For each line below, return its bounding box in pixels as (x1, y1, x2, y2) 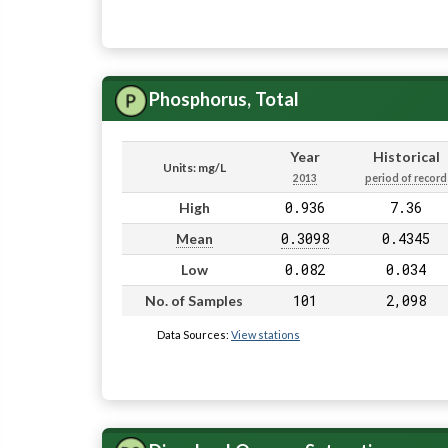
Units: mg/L (162, 160, 226, 176)
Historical (372, 148, 440, 166)
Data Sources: (157, 328, 231, 342)
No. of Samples (145, 292, 243, 310)
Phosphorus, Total (148, 88, 299, 111)
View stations (231, 328, 300, 342)
